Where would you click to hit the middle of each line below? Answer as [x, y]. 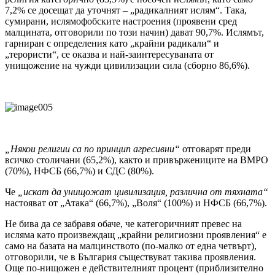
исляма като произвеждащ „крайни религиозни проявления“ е [136, 235]
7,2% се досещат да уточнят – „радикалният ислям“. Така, [126, 10]
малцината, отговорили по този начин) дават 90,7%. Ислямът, [134, 33]
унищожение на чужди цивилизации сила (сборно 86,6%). [127, 66]
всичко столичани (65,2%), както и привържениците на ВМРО [137, 160]
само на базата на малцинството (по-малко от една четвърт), [131, 246]
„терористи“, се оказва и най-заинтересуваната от [109, 55]
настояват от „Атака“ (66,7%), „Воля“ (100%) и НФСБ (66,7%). [136, 203]
